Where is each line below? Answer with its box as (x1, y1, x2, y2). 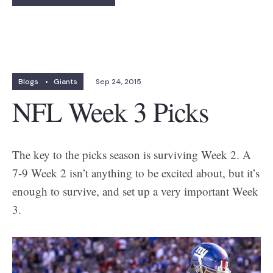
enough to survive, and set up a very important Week (12, 183, 258, 199)
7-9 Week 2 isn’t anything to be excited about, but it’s (12, 165, 260, 180)
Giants (54, 76, 77, 87)
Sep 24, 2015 (96, 76, 141, 87)
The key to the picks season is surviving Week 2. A (12, 146, 251, 162)
